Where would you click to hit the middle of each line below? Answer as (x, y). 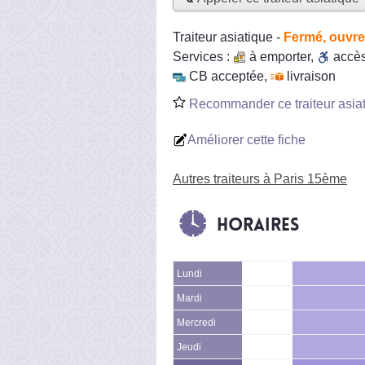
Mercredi (196, 322)
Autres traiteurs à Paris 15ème (260, 178)
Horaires (258, 224)
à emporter (280, 56)
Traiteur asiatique (223, 37)
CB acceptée (226, 76)
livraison (311, 76)
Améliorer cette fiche (246, 139)
